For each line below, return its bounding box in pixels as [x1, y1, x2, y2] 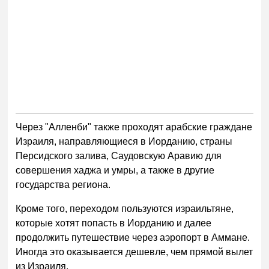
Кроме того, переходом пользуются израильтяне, [16, 203, 234, 214]
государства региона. [16, 179, 111, 190]
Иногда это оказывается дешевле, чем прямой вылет [16, 246, 253, 257]
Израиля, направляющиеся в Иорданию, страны [16, 136, 233, 147]
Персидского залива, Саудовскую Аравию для [16, 150, 222, 161]
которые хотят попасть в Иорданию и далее [16, 217, 212, 228]
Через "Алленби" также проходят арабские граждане [16, 121, 253, 132]
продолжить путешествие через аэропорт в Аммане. [16, 232, 250, 243]
